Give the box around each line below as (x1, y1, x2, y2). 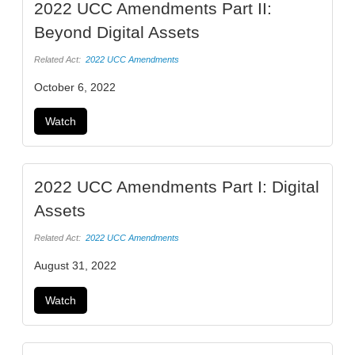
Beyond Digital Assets (34, 23, 200, 42)
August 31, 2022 (34, 258, 116, 272)
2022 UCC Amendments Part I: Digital (34, 177, 319, 197)
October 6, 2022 (34, 80, 116, 94)
